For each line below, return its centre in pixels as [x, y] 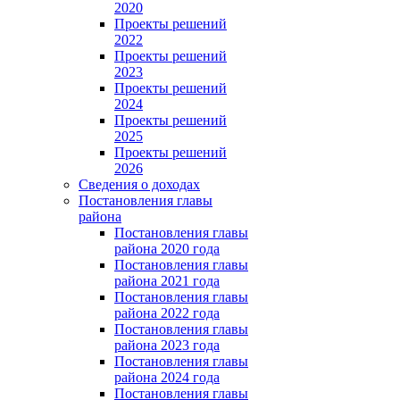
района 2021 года [167, 281]
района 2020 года [167, 249]
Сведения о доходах [139, 184]
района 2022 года [167, 313]
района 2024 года [167, 377]
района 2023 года [167, 345]
